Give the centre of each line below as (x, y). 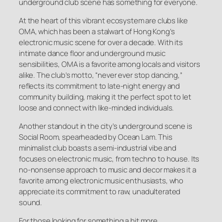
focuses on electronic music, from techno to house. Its (109, 159)
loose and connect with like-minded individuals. (97, 108)
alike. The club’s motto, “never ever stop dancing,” (101, 75)
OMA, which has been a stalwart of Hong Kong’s (97, 32)
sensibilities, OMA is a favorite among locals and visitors (110, 64)
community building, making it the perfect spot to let (105, 97)
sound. (31, 203)
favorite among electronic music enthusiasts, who (101, 181)
